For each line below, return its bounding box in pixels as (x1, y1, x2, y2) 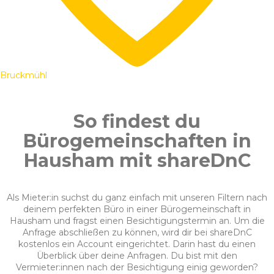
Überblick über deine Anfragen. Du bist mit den (37, 250, 237, 262)
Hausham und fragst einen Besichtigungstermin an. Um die (9, 215, 265, 227)
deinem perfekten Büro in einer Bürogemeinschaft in (23, 204, 251, 215)
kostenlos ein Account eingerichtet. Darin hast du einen (18, 239, 256, 250)
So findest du (73, 110, 201, 133)
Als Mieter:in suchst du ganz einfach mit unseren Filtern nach (7, 192, 267, 204)
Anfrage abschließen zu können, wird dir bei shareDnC (22, 227, 252, 239)
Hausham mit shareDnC (23, 149, 251, 172)
